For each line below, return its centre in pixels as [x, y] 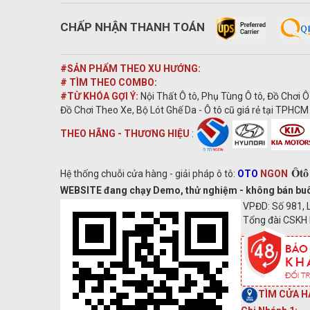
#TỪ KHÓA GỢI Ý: [100, 97]
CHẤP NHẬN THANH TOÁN [133, 27]
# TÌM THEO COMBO [107, 83]
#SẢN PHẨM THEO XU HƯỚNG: [130, 69]
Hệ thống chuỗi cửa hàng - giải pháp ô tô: [149, 174]
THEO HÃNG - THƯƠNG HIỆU [126, 133]
